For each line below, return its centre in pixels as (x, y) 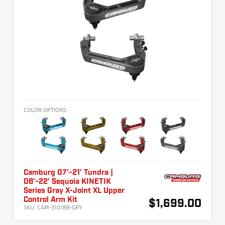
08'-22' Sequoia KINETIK (67, 182)
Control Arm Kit (50, 200)
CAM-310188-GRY (60, 207)
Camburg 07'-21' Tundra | (68, 173)
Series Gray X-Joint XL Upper (74, 191)
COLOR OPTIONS (45, 110)
